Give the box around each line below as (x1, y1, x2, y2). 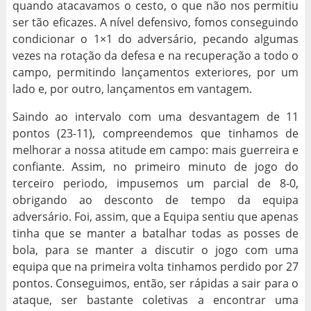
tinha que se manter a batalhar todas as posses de (12, 226, 299, 242)
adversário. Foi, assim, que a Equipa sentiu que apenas (12, 209, 299, 225)
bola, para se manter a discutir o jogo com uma (12, 242, 299, 258)
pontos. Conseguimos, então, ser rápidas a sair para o (12, 276, 299, 292)
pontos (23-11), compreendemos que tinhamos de (12, 126, 299, 142)
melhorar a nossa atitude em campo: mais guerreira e (12, 142, 299, 158)
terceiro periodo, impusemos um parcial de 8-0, (12, 176, 299, 192)
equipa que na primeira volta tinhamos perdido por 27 (12, 259, 299, 275)
